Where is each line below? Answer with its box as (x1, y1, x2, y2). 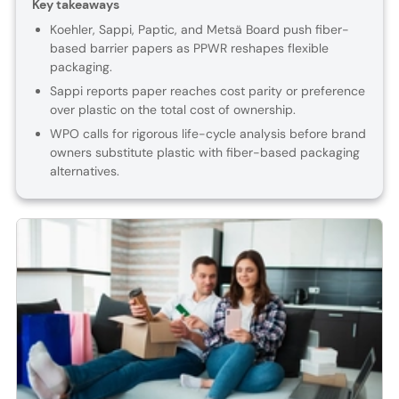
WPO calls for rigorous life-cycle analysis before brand (49, 126, 366, 142)
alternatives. (49, 163, 119, 180)
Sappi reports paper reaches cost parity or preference (49, 83, 365, 100)
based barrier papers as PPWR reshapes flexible (49, 40, 329, 57)
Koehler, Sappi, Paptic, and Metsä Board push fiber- (49, 21, 349, 38)
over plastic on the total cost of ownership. (49, 102, 296, 118)
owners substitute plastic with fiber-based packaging (49, 144, 360, 161)
